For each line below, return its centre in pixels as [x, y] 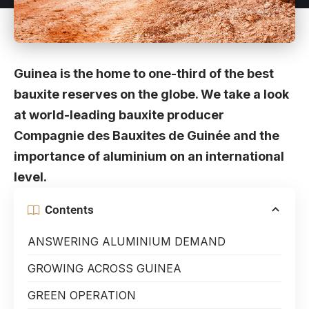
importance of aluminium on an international [149, 157]
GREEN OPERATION [83, 296]
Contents [69, 209]
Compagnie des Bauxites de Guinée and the [147, 136]
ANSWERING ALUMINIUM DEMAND [127, 242]
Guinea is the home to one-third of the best [144, 74]
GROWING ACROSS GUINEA [106, 269]
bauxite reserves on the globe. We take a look [151, 94]
